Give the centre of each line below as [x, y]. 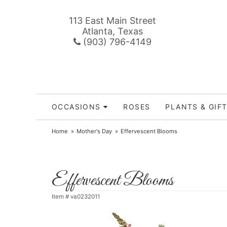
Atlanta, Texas [112, 31]
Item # [61, 197]
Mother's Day [94, 131]
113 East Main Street [112, 21]
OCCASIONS [76, 107]
